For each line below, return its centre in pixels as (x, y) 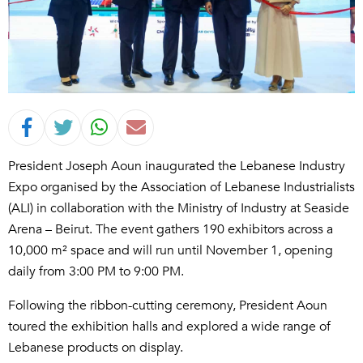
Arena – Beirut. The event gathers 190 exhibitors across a (171, 230)
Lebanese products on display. (96, 348)
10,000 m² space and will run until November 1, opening (171, 251)
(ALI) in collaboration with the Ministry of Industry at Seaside (179, 209)
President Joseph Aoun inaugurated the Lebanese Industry (177, 167)
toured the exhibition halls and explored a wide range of (169, 327)
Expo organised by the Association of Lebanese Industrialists (181, 188)
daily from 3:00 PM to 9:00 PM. (96, 272)
